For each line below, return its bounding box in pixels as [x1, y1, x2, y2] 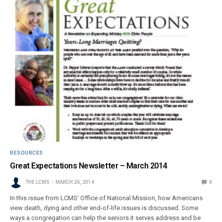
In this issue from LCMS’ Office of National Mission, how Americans [10, 194, 203, 202]
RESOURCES [10, 150, 43, 156]
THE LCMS [25, 179, 50, 185]
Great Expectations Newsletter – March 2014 [10, 161, 167, 170]
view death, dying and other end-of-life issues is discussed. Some [10, 204, 199, 212]
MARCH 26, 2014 [55, 179, 94, 185]
